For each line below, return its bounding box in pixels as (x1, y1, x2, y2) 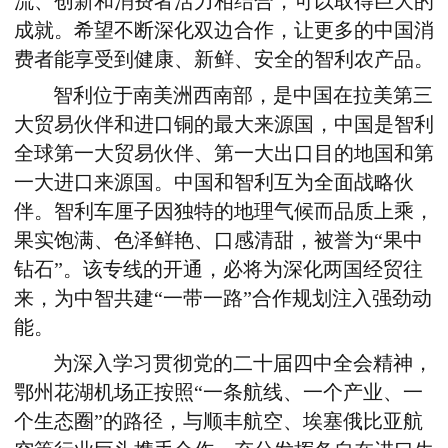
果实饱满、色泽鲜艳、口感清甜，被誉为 (14, 229, 374, 251)
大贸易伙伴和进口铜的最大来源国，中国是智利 (14, 113, 434, 135)
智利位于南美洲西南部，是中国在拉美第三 (53, 84, 434, 106)
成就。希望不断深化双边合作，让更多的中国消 (14, 19, 434, 41)
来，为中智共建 (14, 287, 154, 309)
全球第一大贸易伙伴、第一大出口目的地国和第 (14, 142, 434, 164)
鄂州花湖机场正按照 (14, 381, 194, 403)
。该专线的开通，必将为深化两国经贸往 (63, 258, 423, 280)
